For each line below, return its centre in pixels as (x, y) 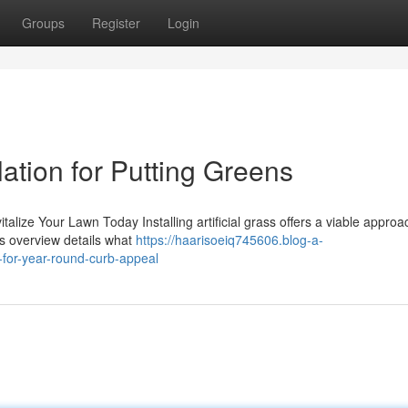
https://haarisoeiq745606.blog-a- (229, 240)
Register (116, 23)
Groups (43, 23)
